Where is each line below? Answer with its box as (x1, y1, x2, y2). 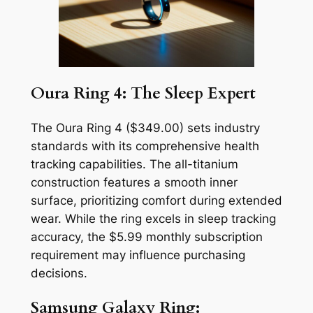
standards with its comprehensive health (30, 138, 259, 153)
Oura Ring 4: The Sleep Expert (30, 82, 256, 104)
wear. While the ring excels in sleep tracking (30, 211, 276, 226)
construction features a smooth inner (30, 175, 238, 189)
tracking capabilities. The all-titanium (30, 156, 238, 171)
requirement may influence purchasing (30, 247, 245, 262)
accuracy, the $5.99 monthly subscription (30, 229, 263, 244)
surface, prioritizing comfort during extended (30, 193, 282, 208)
